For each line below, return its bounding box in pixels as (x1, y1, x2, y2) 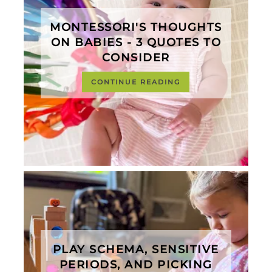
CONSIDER (101, 51, 170, 65)
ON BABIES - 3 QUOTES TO (50, 36, 222, 50)
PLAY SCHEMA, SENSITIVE (52, 243, 219, 257)
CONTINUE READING (91, 78, 181, 87)
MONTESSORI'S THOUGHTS (50, 21, 222, 35)
